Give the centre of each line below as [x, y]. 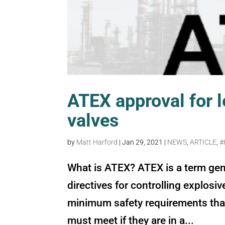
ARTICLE [203, 142]
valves [93, 120]
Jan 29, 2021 [143, 142]
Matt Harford [97, 142]
